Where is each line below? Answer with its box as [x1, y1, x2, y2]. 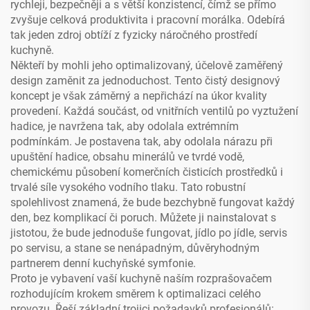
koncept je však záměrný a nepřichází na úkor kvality [10, 89, 267, 103]
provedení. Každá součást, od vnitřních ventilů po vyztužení [10, 104, 298, 118]
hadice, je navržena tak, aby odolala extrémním [10, 120, 239, 134]
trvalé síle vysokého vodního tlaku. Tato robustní [10, 181, 246, 194]
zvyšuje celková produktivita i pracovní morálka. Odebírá [10, 13, 285, 27]
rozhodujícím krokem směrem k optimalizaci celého [10, 287, 261, 301]
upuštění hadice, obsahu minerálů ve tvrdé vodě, [10, 150, 244, 164]
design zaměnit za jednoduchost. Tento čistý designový [10, 74, 280, 88]
